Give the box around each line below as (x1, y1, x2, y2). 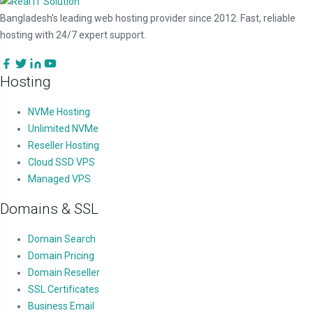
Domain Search (28, 233, 96, 245)
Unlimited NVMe (28, 122, 99, 134)
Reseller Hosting (28, 139, 99, 151)
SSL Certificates (28, 283, 99, 295)
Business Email (28, 300, 94, 312)
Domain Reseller (28, 266, 100, 278)
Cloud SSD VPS (28, 156, 95, 168)
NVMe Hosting (28, 105, 90, 117)
